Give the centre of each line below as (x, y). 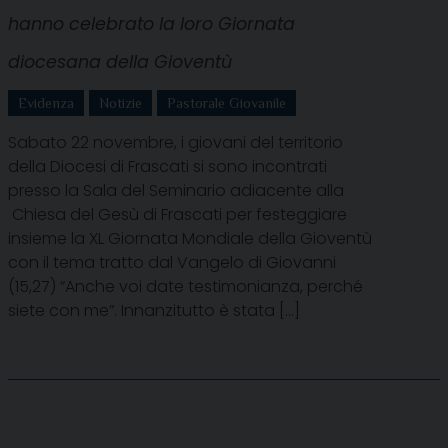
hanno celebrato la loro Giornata (151, 23)
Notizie (120, 102)
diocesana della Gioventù (120, 61)
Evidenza (46, 102)
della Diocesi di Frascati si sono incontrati (167, 166)
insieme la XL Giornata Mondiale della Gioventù (190, 238)
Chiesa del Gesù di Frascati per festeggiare (177, 214)
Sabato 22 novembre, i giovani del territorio (175, 142)
